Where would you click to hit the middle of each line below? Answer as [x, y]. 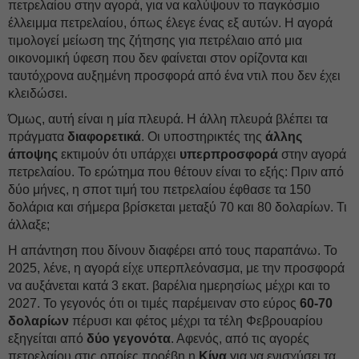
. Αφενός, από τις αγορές [240, 339]
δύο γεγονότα [127, 339]
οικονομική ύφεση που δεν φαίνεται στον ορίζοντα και [158, 58]
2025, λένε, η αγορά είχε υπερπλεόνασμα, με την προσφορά [176, 268]
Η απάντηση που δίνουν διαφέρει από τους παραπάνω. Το [173, 250]
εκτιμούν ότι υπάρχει [119, 154]
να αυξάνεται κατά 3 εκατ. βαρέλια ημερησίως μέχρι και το [169, 286]
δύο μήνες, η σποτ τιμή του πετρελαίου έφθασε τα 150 [159, 190]
